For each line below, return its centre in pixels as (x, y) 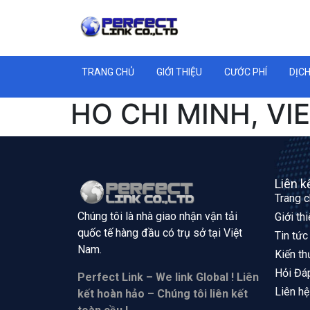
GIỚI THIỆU (179, 72)
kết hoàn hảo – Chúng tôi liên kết (163, 294)
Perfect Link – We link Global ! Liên (168, 277)
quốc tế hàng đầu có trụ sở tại (151, 233)
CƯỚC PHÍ (246, 72)
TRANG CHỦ (108, 72)
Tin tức (291, 235)
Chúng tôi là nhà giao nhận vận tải (157, 217)
